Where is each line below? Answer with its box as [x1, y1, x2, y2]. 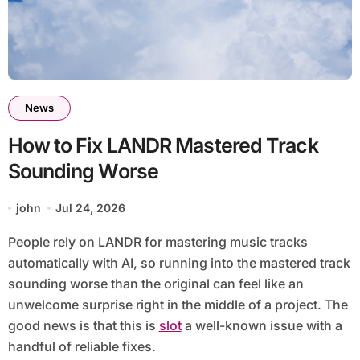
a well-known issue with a [181, 317, 342, 334]
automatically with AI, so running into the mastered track [7, 255, 350, 272]
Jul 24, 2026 [55, 201, 126, 215]
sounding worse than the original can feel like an [7, 276, 304, 292]
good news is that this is [7, 317, 159, 334]
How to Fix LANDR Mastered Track [7, 133, 318, 158]
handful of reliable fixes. [7, 338, 156, 355]
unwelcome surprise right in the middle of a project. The [7, 297, 348, 313]
